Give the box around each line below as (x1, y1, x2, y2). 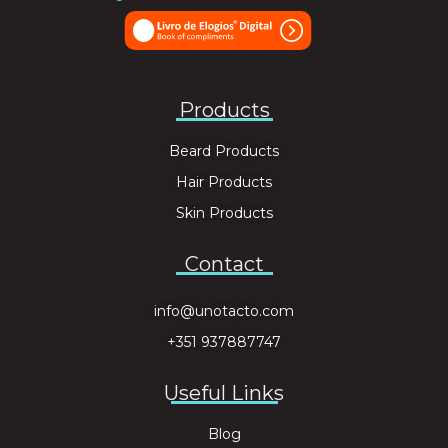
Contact (184, 252, 264, 277)
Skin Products (175, 204, 273, 223)
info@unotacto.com (154, 302, 294, 321)
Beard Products (169, 142, 279, 161)
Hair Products (176, 173, 272, 192)
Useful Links (164, 381, 284, 406)
